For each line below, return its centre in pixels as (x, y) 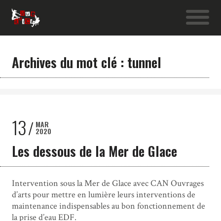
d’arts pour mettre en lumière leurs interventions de (103, 194)
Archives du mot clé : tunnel (86, 62)
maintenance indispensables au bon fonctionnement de (108, 206)
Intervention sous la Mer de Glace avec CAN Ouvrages (108, 183)
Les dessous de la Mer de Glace (94, 151)
